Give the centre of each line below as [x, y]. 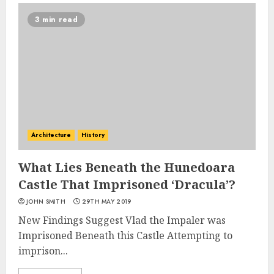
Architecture [51, 135]
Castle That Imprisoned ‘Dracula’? [127, 184]
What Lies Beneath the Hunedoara [127, 167]
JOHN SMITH [46, 202]
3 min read [56, 20]
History [93, 135]
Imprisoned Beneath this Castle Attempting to [125, 235]
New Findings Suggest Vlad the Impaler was [122, 220]
